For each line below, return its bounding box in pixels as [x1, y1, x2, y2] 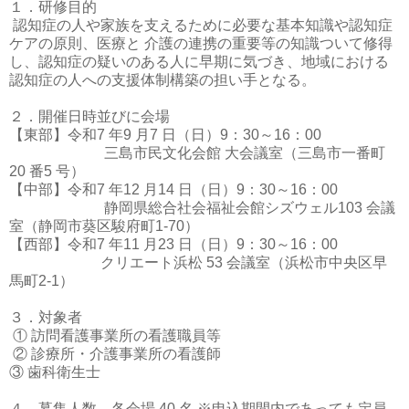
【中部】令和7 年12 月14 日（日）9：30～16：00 [9, 181, 341, 197]
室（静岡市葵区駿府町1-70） [9, 217, 199, 234]
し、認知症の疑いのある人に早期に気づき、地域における [9, 53, 389, 69]
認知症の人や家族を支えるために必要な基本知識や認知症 [9, 16, 393, 33]
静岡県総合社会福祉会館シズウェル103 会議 [9, 199, 395, 215]
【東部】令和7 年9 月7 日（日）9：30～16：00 [9, 126, 321, 142]
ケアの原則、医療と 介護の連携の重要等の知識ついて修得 [9, 35, 393, 51]
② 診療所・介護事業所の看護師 [9, 345, 221, 362]
